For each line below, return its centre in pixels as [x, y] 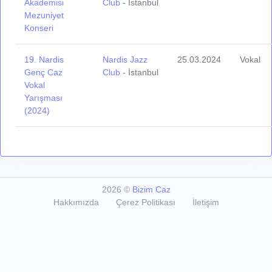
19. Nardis [44, 60]
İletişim [206, 202]
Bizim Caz [151, 189]
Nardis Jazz [125, 60]
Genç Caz [44, 73]
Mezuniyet [44, 15]
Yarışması [44, 98]
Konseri [39, 28]
